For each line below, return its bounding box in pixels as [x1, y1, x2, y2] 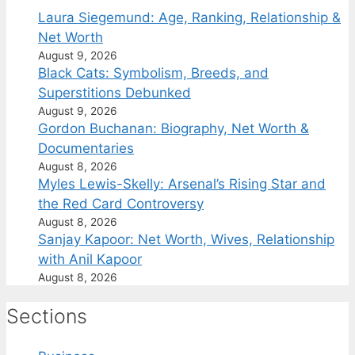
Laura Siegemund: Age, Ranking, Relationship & [38, 9, 341, 25]
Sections [6, 303, 87, 328]
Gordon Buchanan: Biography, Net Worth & [38, 120, 309, 136]
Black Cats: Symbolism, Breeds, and [38, 64, 269, 81]
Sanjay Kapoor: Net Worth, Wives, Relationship [38, 231, 334, 247]
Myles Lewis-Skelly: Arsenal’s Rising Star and [38, 175, 326, 192]
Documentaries [38, 139, 134, 156]
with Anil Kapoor [38, 250, 142, 267]
